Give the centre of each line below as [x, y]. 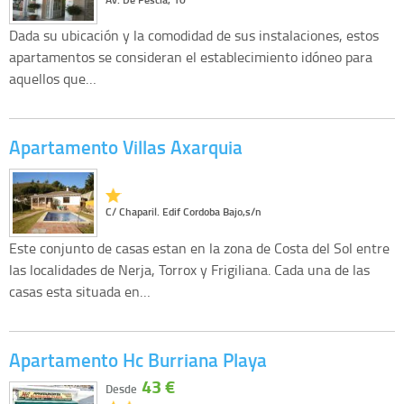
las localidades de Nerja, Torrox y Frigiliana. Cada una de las [189, 269]
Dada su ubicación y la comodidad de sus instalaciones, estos [194, 36]
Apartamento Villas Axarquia [126, 147]
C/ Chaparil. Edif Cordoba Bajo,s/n [183, 212]
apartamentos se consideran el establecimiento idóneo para [191, 57]
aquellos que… [53, 79]
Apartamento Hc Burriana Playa [138, 359]
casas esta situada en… [80, 291]
